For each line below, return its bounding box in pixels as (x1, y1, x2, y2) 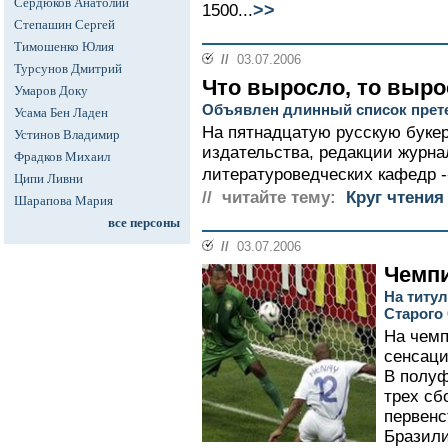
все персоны (108, 215, 180, 230)
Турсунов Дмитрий (14, 61, 122, 76)
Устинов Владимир (14, 127, 120, 142)
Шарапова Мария (14, 193, 113, 208)
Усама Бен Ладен (14, 105, 108, 120)
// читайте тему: (202, 188, 336, 207)
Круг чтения (346, 188, 444, 207)
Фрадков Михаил (14, 149, 110, 164)
